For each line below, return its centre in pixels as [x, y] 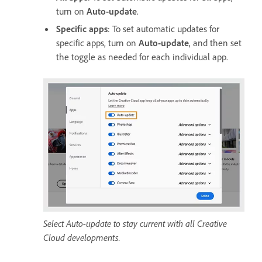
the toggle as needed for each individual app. [142, 57]
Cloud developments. [82, 238]
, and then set [215, 43]
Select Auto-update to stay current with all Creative [135, 224]
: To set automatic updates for [163, 29]
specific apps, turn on [97, 43]
